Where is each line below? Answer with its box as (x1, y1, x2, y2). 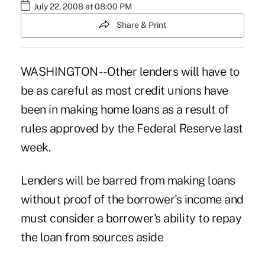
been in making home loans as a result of (20, 102, 229, 117)
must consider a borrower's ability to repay (20, 211, 242, 225)
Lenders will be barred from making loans (20, 173, 235, 188)
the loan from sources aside (20, 230, 164, 244)
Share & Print (117, 20, 166, 30)
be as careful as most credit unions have (20, 83, 228, 98)
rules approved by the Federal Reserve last (20, 121, 243, 135)
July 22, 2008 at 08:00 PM (33, 2, 132, 12)
